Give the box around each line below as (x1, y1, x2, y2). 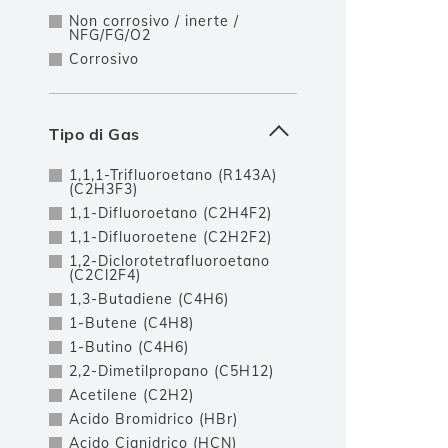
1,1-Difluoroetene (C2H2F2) (69, 228, 272, 246)
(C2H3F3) (69, 180, 138, 198)
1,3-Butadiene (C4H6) (69, 290, 229, 308)
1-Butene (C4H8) (69, 314, 194, 332)
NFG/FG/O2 (69, 26, 151, 44)
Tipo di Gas (49, 124, 140, 144)
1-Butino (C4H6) (69, 338, 189, 356)
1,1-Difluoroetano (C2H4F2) (69, 204, 272, 222)
